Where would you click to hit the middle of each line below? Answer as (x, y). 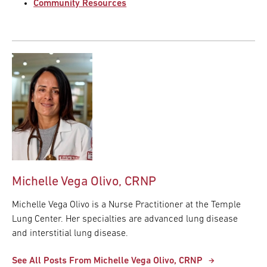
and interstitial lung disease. (70, 234)
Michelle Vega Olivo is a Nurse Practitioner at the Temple (126, 205)
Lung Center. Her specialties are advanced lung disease (125, 219)
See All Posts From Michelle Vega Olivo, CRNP (107, 261)
